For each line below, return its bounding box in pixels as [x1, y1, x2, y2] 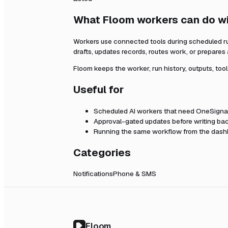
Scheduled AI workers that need [94, 106, 196, 116]
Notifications [73, 169, 113, 179]
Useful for [73, 83, 124, 97]
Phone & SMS [113, 169, 156, 179]
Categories [73, 146, 131, 159]
